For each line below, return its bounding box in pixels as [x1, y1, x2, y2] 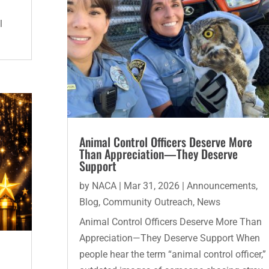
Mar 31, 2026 [123, 180, 180, 192]
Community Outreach [102, 196, 193, 208]
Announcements [186, 180, 256, 192]
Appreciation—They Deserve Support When [79, 232, 260, 244]
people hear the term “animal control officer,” [79, 248, 266, 260]
